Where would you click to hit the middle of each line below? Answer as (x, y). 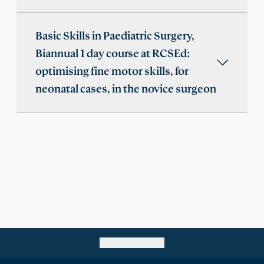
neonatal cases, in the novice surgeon (126, 89)
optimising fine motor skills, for (112, 72)
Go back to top (128, 243)
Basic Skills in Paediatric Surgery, (115, 36)
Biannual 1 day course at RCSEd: (113, 54)
